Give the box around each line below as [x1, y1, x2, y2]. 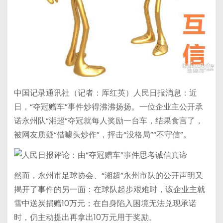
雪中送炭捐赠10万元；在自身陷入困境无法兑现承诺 [13, 197, 197, 209]
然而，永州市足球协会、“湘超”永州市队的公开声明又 [13, 169, 203, 181]
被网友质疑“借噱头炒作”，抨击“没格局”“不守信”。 [13, 129, 191, 141]
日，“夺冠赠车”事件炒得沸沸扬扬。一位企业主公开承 [13, 101, 203, 113]
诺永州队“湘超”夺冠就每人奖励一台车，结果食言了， [13, 115, 203, 127]
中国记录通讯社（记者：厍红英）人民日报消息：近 [13, 87, 197, 99]
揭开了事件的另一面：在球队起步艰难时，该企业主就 [13, 183, 205, 195]
